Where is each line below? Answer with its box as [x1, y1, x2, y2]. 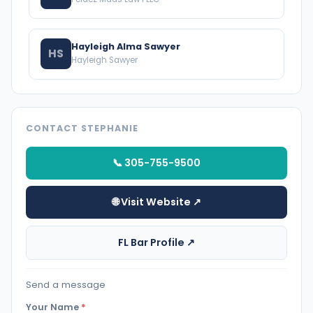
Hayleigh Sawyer [71, 54, 138, 66]
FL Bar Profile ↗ [118, 235, 195, 249]
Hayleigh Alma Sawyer [71, 41, 180, 53]
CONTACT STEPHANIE [26, 122, 138, 134]
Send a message [26, 277, 105, 291]
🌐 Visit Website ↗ [112, 195, 201, 210]
